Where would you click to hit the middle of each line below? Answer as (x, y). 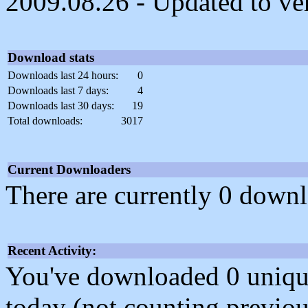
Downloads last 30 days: (61, 106)
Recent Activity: (52, 251)
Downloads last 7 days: (58, 91)
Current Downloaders (69, 170)
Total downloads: (45, 121)
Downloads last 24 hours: (63, 76)
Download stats (51, 58)
